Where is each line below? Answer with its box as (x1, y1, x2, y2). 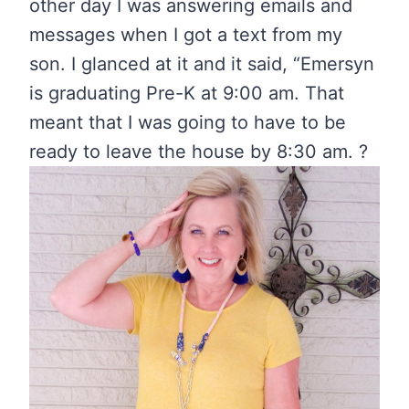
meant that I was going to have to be (29, 111, 346, 134)
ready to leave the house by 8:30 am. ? (29, 141, 368, 163)
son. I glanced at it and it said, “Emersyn (29, 53, 374, 76)
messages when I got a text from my (29, 24, 342, 47)
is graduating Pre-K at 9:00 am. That (29, 82, 344, 105)
